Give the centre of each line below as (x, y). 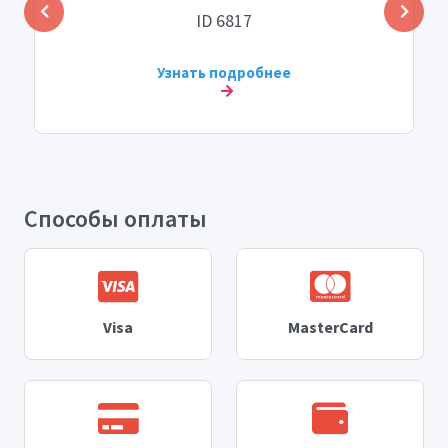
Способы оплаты (115, 219)
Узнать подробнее (224, 73)
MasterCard (330, 326)
